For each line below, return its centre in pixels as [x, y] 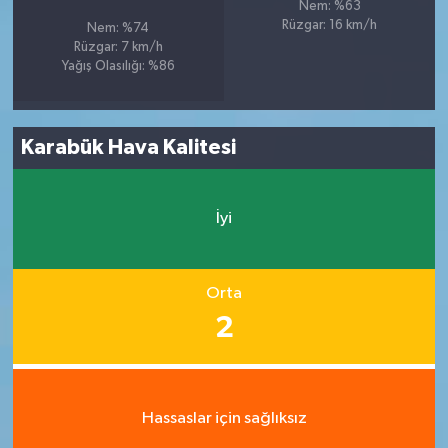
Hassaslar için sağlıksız [224, 419]
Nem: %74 [118, 28]
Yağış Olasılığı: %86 [118, 66]
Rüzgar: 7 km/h [118, 47]
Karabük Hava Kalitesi [129, 148]
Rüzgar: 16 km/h [330, 25]
